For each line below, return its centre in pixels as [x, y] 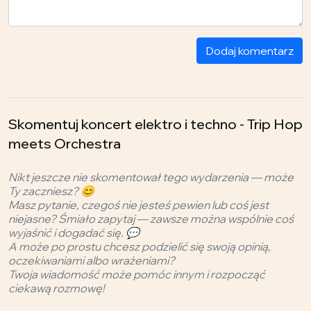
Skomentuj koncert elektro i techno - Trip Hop [155, 124]
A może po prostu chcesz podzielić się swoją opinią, [140, 246]
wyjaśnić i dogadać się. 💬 [74, 232]
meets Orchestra [65, 143]
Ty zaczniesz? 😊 [51, 191]
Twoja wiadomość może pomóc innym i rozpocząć [137, 274]
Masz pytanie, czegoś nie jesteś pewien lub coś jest [138, 204]
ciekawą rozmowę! [57, 288]
